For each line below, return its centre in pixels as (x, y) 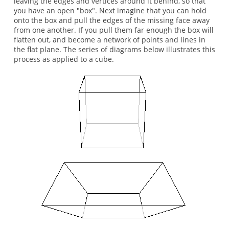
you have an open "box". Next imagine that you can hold (110, 11)
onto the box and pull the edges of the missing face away (111, 20)
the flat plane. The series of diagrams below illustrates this (114, 50)
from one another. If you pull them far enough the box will (113, 30)
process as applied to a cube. (64, 59)
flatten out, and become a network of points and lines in (109, 40)
